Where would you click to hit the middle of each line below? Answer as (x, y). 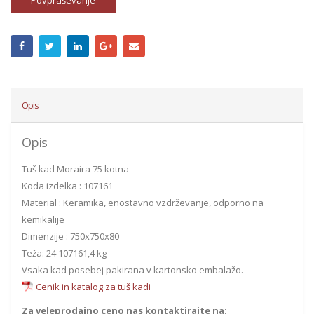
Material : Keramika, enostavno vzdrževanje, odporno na (143, 203)
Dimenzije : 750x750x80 (70, 237)
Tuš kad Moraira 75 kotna (75, 169)
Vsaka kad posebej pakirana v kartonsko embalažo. (132, 270)
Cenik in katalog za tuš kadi (93, 287)
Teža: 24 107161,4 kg (64, 253)
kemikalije (43, 220)
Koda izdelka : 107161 (67, 186)
